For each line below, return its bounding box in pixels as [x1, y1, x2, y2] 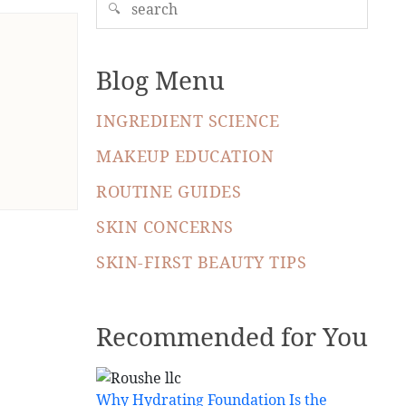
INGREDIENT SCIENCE [96, 109, 279, 131]
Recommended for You [96, 318, 368, 353]
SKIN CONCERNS [96, 215, 234, 237]
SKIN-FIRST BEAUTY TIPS [96, 250, 306, 273]
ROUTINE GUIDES [96, 179, 241, 202]
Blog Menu [96, 62, 225, 97]
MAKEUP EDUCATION [96, 144, 274, 167]
